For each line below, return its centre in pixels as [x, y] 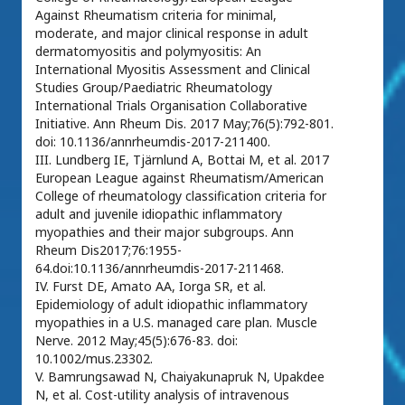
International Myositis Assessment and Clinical [173, 69]
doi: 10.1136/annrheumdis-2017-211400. [153, 141]
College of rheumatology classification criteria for [181, 196]
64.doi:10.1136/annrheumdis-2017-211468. [160, 268]
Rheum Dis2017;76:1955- [108, 250]
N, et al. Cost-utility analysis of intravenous [162, 395]
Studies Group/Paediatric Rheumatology [154, 87]
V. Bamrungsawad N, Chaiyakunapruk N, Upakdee [180, 377]
